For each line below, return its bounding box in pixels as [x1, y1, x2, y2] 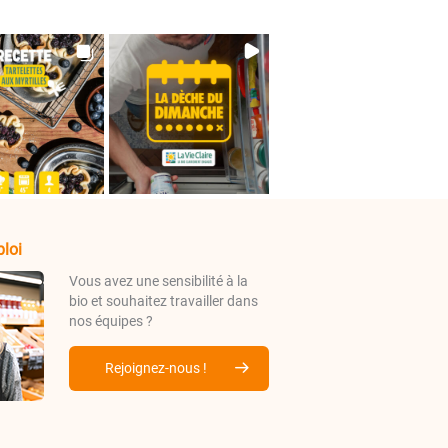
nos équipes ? [68, 312, 153, 329]
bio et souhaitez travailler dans [68, 292, 258, 309]
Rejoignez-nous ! [105, 360, 207, 377]
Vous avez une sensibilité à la [68, 272, 248, 289]
